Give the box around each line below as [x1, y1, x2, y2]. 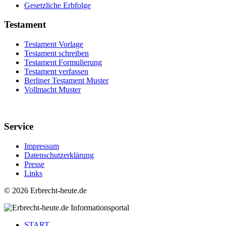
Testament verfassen [24, 67, 88, 76]
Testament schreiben [24, 49, 89, 58]
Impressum [24, 141, 59, 150]
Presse [24, 159, 44, 168]
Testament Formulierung [24, 58, 102, 67]
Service [4, 121, 33, 132]
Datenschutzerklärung [24, 150, 94, 159]
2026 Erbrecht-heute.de [12, 186, 87, 195]
